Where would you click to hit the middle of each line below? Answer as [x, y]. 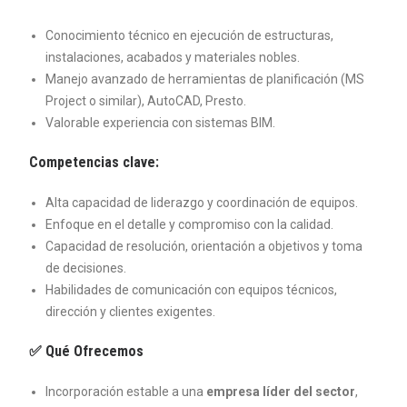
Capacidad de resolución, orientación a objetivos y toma [204, 246]
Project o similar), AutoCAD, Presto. [146, 101]
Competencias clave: [94, 162]
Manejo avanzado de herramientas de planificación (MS [205, 79]
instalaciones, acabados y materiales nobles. [173, 57]
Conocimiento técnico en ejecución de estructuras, [189, 35]
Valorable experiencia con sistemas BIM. [160, 123]
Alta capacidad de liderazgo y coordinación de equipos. [202, 203]
